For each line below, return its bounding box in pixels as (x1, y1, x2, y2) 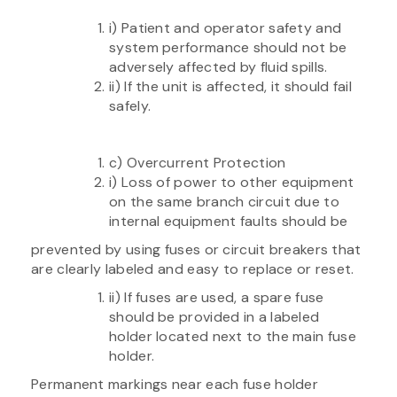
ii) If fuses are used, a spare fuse (109, 287, 324, 307)
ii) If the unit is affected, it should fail (109, 76, 352, 96)
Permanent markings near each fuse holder (31, 374, 318, 393)
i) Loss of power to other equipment (109, 172, 354, 191)
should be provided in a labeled (109, 307, 320, 326)
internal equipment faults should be (109, 211, 348, 230)
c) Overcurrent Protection (109, 152, 286, 172)
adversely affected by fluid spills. (109, 57, 328, 76)
